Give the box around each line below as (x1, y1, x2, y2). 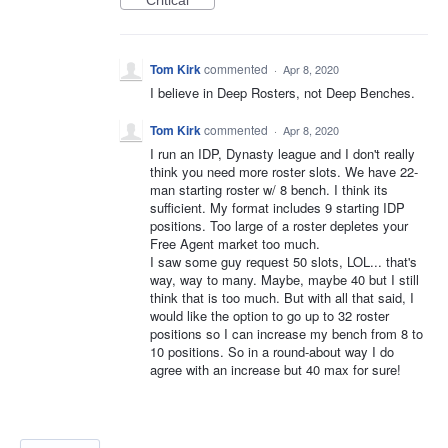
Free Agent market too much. (150, 234, 320, 254)
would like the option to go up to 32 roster (150, 306, 389, 326)
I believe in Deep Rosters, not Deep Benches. (150, 83, 415, 102)
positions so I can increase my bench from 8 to (150, 324, 423, 344)
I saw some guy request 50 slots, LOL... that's (150, 252, 417, 272)
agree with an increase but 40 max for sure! (150, 360, 401, 380)
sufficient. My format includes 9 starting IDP (150, 198, 405, 218)
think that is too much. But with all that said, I (150, 288, 414, 308)
